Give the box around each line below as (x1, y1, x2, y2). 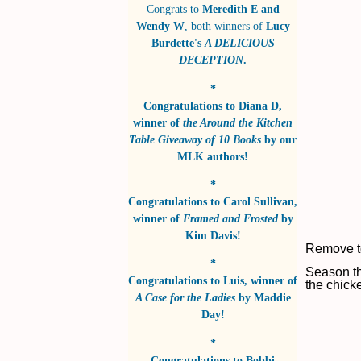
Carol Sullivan (223, 195, 294, 209)
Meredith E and (201, 2, 280, 16)
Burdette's (151, 36, 205, 50)
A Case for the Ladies (135, 291, 235, 305)
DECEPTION (179, 53, 243, 67)
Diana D (239, 98, 279, 112)
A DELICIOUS (204, 36, 275, 50)
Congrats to (146, 2, 202, 16)
